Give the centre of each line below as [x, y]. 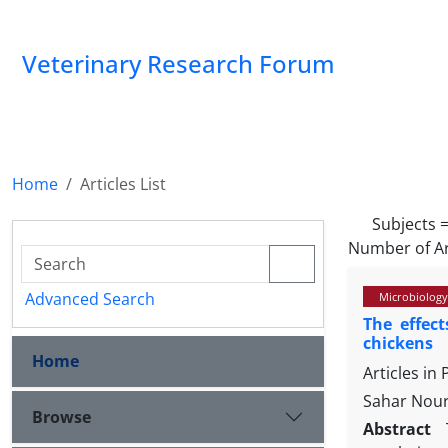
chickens [398, 343]
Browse [61, 416]
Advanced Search [90, 299]
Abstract [400, 429]
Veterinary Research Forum [178, 63]
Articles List [123, 184]
